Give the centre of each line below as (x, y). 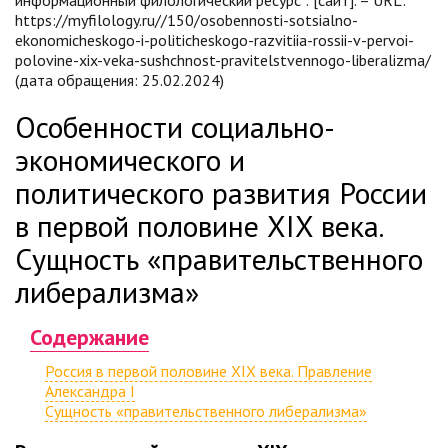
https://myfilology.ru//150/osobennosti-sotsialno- (186, 20)
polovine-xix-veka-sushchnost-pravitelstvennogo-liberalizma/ (223, 60)
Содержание (89, 337)
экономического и (130, 159)
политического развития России (221, 192)
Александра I (90, 391)
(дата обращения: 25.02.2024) (119, 80)
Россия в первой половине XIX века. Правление (208, 371)
